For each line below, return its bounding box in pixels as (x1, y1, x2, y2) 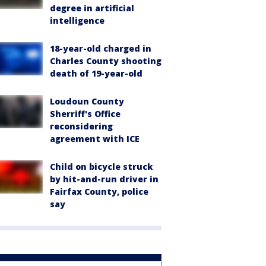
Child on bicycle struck (50, 161, 153, 172)
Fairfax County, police (50, 186, 148, 197)
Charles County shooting (50, 55, 161, 66)
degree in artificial (50, 2, 134, 14)
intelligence (50, 15, 104, 26)
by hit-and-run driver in (50, 173, 159, 185)
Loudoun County (50, 96, 124, 107)
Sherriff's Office (50, 108, 121, 119)
